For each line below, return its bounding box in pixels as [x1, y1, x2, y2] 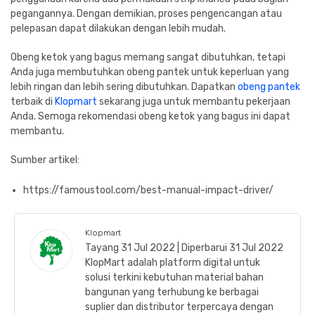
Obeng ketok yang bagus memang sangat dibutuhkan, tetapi [11, 51, 285, 63]
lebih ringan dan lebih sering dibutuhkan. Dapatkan [11, 80, 238, 93]
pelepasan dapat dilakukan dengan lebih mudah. [11, 22, 226, 34]
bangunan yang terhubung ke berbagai [85, 285, 259, 298]
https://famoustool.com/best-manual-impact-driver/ [23, 184, 274, 196]
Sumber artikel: [11, 153, 79, 166]
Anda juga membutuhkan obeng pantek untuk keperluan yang [11, 65, 289, 78]
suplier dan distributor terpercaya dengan [85, 300, 274, 313]
